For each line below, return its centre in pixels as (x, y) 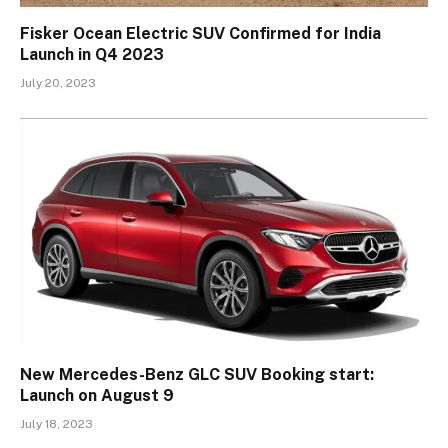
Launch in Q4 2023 (92, 55)
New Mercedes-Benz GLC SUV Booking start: (197, 374)
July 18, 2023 (56, 423)
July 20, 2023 (58, 83)
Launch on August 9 (97, 395)
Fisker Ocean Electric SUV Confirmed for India (200, 34)
